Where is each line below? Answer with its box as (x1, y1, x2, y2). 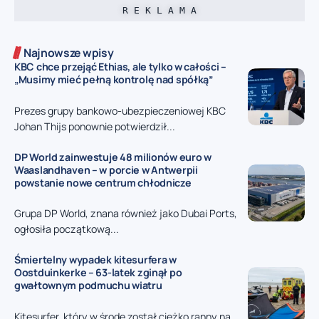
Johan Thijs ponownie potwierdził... (14, 119, 175, 133)
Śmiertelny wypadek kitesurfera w (14, 253, 177, 267)
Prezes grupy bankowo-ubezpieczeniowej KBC (14, 103, 226, 117)
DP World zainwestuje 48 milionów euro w (14, 150, 211, 164)
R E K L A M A (122, 4, 197, 16)
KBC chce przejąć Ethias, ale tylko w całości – (14, 60, 226, 74)
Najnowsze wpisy (23, 44, 114, 61)
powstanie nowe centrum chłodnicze (14, 175, 192, 189)
